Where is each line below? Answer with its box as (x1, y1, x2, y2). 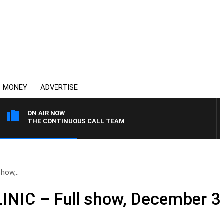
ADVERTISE (40, 83, 78, 92)
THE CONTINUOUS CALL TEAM (27, 117, 125, 125)
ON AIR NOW (27, 110, 65, 117)
